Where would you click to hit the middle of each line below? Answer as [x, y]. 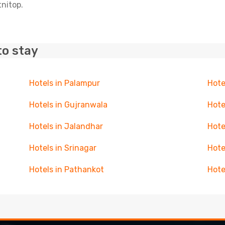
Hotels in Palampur [64, 83]
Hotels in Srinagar [63, 148]
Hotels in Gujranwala [68, 105]
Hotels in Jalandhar [66, 126]
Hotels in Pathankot [66, 170]
